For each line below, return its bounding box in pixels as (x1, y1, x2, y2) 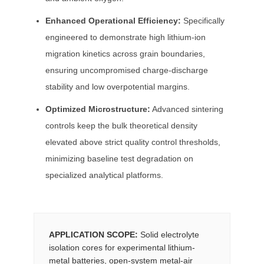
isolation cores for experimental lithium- (49, 242, 195, 252)
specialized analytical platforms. (45, 170, 163, 180)
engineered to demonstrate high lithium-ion (45, 32, 206, 42)
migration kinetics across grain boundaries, (45, 48, 205, 58)
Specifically (181, 15, 225, 25)
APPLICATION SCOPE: (49, 229, 138, 239)
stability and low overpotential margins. (45, 81, 190, 91)
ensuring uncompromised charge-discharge (45, 65, 208, 75)
